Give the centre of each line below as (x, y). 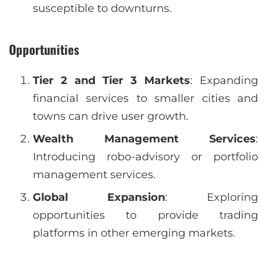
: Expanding (224, 81)
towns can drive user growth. (111, 117)
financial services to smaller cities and (145, 99)
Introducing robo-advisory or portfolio (145, 157)
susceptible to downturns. (102, 8)
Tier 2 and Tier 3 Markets (111, 81)
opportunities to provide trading (145, 215)
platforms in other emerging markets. (134, 233)
